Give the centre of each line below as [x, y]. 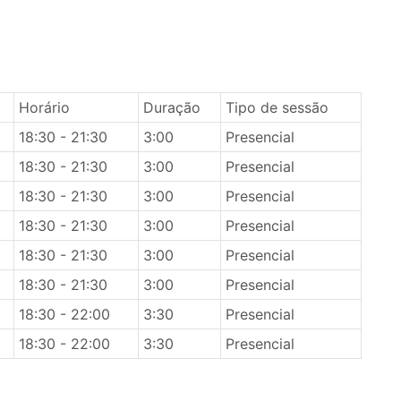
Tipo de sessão [277, 107]
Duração [171, 107]
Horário [44, 107]
